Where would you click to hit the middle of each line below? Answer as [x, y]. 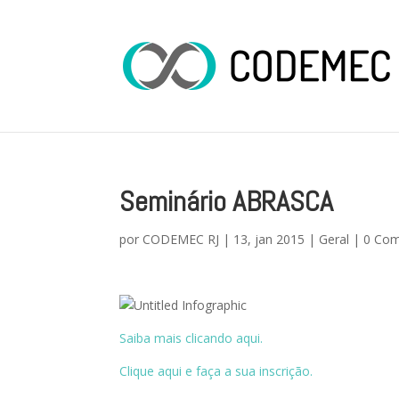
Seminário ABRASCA [227, 201]
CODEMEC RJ [181, 239]
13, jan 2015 [269, 239]
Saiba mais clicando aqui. [191, 338]
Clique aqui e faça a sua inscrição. [216, 371]
